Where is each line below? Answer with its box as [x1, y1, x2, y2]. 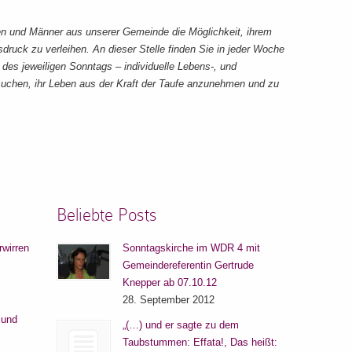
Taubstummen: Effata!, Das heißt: [122, 336, 277, 349]
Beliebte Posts [56, 205, 157, 225]
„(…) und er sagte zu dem [122, 319, 239, 332]
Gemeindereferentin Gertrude [122, 259, 254, 272]
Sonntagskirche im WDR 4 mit [122, 242, 260, 255]
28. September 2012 [122, 294, 214, 306]
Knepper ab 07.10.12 [122, 277, 217, 289]
